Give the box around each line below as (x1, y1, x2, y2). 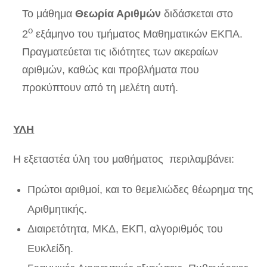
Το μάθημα (22, 8, 76, 20)
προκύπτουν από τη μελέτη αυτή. (22, 82, 179, 94)
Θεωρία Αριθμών (75, 8, 164, 20)
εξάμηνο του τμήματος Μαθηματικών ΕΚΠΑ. (33, 28, 243, 40)
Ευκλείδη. (27, 243, 73, 254)
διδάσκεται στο (164, 8, 234, 20)
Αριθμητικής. (27, 203, 87, 215)
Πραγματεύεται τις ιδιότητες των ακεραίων (22, 46, 219, 58)
